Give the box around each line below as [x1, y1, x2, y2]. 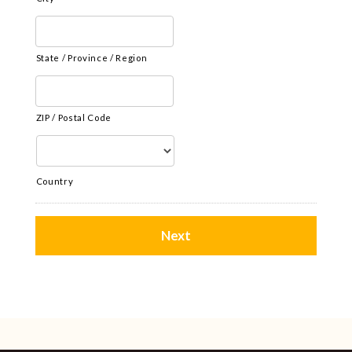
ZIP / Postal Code [35, 112, 112, 123]
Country [35, 176, 74, 186]
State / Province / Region [35, 53, 148, 63]
